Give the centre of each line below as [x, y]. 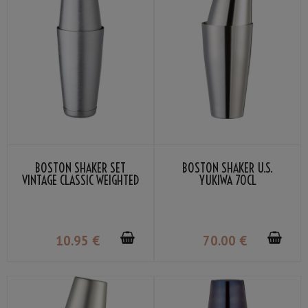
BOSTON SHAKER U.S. [228, 168]
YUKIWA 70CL [228, 181]
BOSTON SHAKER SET [80, 168]
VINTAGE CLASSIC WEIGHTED [80, 181]
